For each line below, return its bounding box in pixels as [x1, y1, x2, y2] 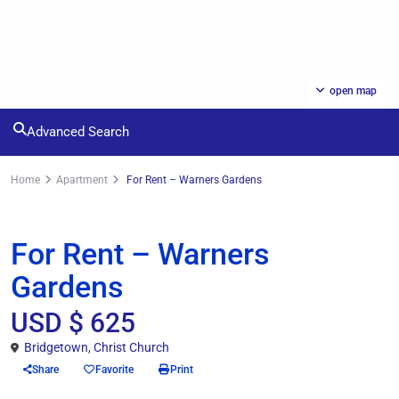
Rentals [20, 221, 58, 234]
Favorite [95, 363, 134, 376]
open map [330, 85, 377, 97]
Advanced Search [27, 124, 129, 140]
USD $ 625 [11, 307, 135, 338]
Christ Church [94, 340, 169, 354]
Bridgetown [24, 340, 88, 354]
